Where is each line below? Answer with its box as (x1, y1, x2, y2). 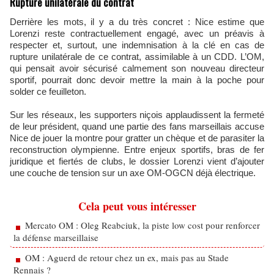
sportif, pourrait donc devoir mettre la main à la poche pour (10, 75, 264, 85)
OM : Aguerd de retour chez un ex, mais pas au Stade (25, 251, 229, 264)
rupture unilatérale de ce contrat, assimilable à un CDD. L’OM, (10, 51, 264, 62)
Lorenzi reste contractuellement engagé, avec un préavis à (10, 28, 264, 39)
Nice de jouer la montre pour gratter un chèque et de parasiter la (10, 133, 264, 143)
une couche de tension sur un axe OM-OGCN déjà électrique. (10, 168, 256, 178)
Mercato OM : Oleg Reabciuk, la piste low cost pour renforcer (25, 219, 260, 231)
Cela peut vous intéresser (78, 198, 196, 214)
